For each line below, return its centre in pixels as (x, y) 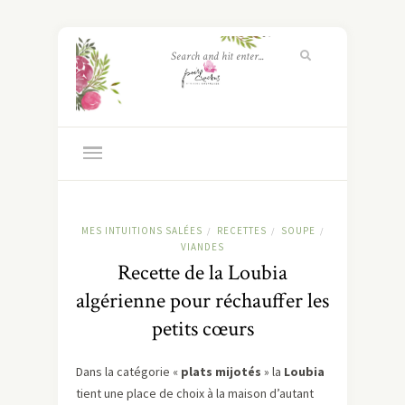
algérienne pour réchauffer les (202, 301)
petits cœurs (202, 329)
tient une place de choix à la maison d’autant (195, 394)
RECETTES (242, 231)
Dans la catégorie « (128, 372)
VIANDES (202, 247)
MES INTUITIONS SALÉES (142, 231)
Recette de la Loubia (202, 273)
